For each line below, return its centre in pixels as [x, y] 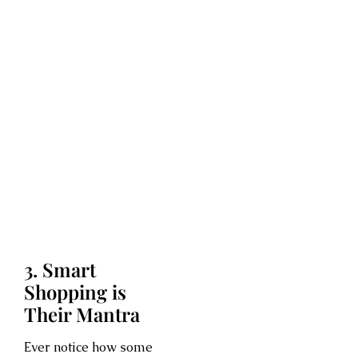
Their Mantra [82, 314]
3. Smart [60, 269]
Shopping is [75, 291]
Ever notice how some [88, 347]
